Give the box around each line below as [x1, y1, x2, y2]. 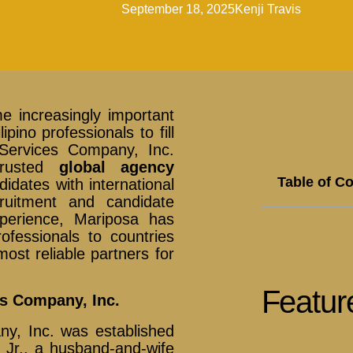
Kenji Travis [235, 2, 302, 16]
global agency [58, 158, 174, 176]
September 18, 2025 [121, 2, 236, 16]
